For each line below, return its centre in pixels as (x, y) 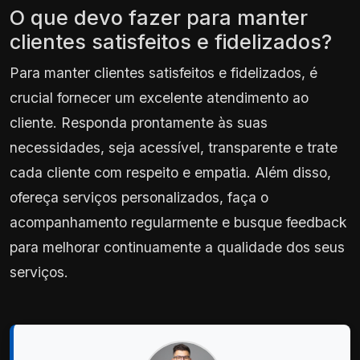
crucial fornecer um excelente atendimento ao (159, 97)
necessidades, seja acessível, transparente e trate (174, 147)
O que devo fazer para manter (159, 17)
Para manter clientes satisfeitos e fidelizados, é (164, 72)
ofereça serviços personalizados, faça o (139, 197)
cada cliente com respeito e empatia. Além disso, (170, 172)
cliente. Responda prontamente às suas (139, 122)
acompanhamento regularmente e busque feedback (178, 222)
